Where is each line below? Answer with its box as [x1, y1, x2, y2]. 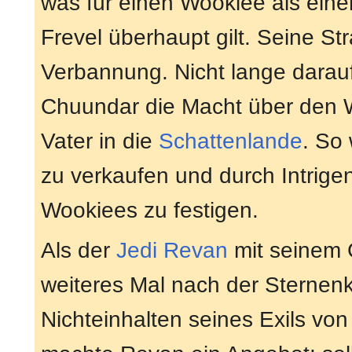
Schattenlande [159, 129, 302, 154]
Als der [41, 238, 116, 263]
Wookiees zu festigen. [41, 198, 258, 223]
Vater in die [41, 129, 159, 154]
